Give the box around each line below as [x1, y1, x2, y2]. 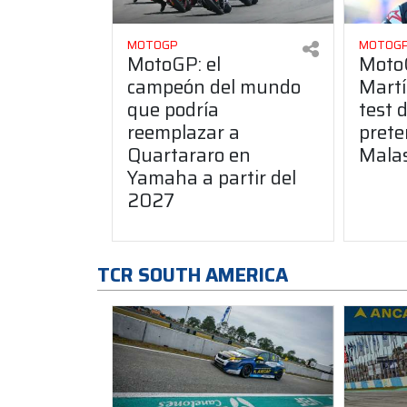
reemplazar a [127, 117, 240, 148]
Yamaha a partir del [127, 163, 296, 194]
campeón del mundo [127, 72, 301, 103]
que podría [127, 94, 219, 125]
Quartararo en [127, 140, 251, 171]
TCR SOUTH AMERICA [97, 260, 288, 291]
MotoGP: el [127, 49, 221, 80]
